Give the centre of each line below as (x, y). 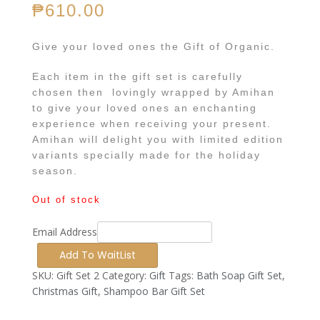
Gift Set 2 (78, 275)
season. (55, 170)
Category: (126, 275)
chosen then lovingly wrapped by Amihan (154, 92)
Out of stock (66, 199)
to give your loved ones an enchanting (145, 107)
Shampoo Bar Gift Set (154, 291)
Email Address (65, 231)
